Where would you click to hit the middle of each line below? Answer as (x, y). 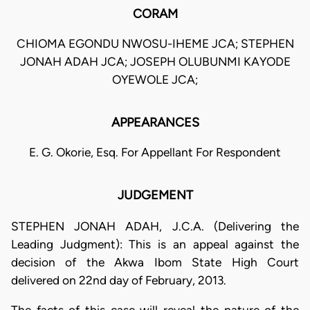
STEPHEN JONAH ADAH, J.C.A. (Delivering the (155, 226)
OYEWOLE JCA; (155, 80)
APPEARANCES (155, 123)
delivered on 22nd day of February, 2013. (119, 280)
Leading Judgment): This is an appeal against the (155, 244)
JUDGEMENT (155, 195)
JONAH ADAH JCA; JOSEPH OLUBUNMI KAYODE (155, 62)
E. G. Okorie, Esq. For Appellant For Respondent (155, 153)
